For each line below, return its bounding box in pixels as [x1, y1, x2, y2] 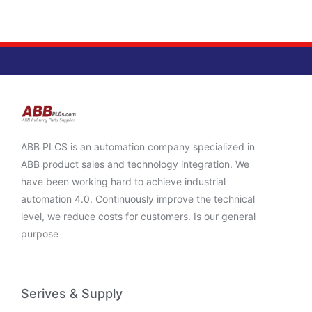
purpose [21, 228, 58, 240]
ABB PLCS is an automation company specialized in [21, 141, 255, 153]
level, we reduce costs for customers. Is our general [21, 210, 256, 223]
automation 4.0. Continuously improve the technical [21, 193, 255, 205]
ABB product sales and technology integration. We [21, 158, 249, 171]
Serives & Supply [21, 286, 123, 301]
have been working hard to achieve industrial [21, 175, 226, 188]
